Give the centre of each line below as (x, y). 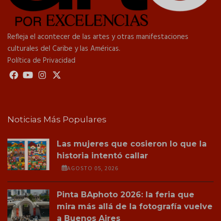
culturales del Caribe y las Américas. (64, 49)
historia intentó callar (102, 155)
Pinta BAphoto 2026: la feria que (126, 194)
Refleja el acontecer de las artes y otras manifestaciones (98, 37)
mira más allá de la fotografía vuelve (135, 206)
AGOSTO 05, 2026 (92, 168)
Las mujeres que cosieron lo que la (132, 144)
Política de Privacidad (41, 60)
